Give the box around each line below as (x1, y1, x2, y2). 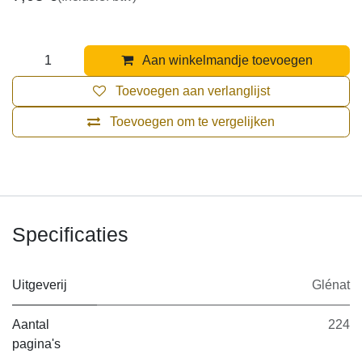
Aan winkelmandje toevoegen (140, 53, 314, 67)
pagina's (12, 337, 61, 351)
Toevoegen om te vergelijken (110, 115, 275, 128)
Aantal (12, 318, 49, 331)
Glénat (312, 278, 350, 292)
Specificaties (12, 223, 128, 246)
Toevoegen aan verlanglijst (115, 84, 270, 98)
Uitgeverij (12, 278, 67, 292)
